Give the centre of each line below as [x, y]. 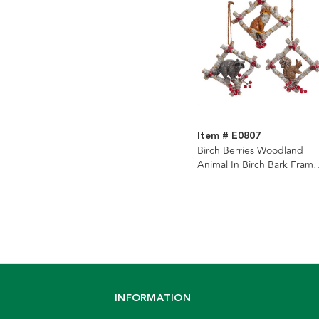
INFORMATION [153, 299]
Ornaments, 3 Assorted [250, 179]
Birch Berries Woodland [250, 151]
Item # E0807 [229, 136]
